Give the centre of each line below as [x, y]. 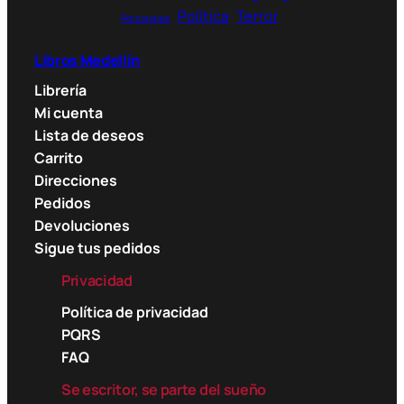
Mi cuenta [69, 113]
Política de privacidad [135, 312]
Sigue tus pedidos [97, 248]
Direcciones [76, 181]
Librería [60, 91]
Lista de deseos [89, 136]
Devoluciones [82, 226]
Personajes [146, 18]
